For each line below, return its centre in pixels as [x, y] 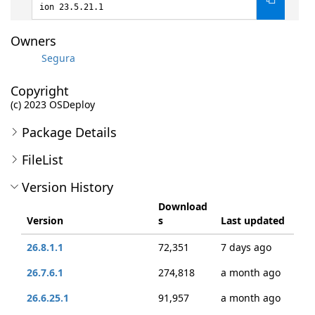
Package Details [69, 132]
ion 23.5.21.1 [71, 7]
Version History [67, 187]
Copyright [40, 91]
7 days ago [246, 247]
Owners [33, 41]
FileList [43, 160]
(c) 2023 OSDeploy [53, 104]
